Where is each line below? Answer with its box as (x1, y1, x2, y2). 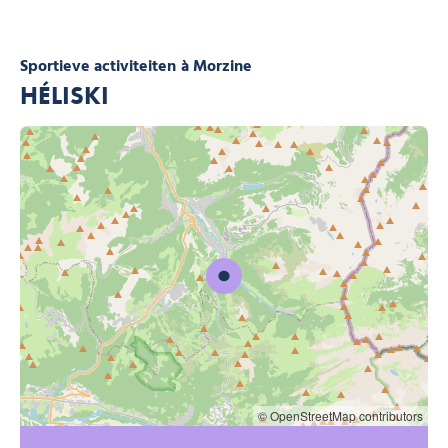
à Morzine (181, 54, 252, 81)
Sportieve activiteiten (20, 54, 176, 81)
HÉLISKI (20, 80, 109, 112)
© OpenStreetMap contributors (258, 407, 423, 425)
